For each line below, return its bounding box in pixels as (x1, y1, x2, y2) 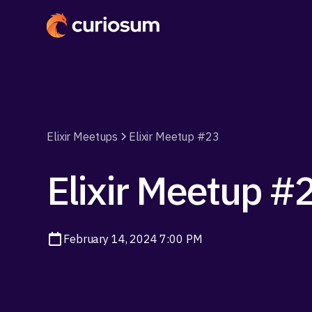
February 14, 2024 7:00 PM (63, 232, 203, 246)
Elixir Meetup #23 (129, 130, 219, 143)
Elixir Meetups (47, 130, 118, 143)
